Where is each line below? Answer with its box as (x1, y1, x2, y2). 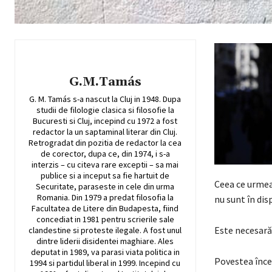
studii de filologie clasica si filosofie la (36, 104, 174, 116)
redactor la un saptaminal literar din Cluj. (33, 126, 178, 138)
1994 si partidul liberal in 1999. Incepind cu (30, 257, 181, 269)
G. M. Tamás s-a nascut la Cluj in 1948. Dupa (29, 93, 182, 105)
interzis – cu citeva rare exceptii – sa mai (32, 159, 179, 171)
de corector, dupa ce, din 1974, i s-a (40, 148, 170, 160)
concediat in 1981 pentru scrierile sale (36, 214, 174, 225)
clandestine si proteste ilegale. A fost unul (29, 225, 182, 236)
